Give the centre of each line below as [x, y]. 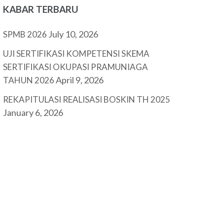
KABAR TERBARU [41, 9]
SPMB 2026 [25, 34]
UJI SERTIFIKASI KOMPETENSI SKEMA [76, 54]
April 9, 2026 [80, 80]
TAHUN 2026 [29, 80]
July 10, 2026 [74, 34]
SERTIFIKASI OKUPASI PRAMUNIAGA [76, 67]
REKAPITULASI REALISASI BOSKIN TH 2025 [87, 99]
